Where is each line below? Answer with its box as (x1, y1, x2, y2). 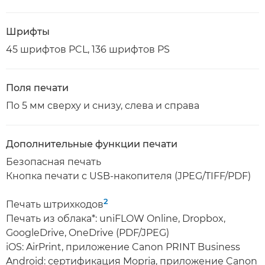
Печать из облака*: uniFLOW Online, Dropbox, (6, 213, 225, 224)
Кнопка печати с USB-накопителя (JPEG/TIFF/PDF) (6, 170, 251, 182)
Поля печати (6, 82, 69, 93)
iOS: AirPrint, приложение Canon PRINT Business (6, 241, 240, 253)
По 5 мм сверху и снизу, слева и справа (6, 100, 199, 111)
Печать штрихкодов (6, 199, 104, 210)
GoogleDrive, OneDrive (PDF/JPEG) (6, 227, 169, 238)
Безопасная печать (6, 156, 101, 167)
